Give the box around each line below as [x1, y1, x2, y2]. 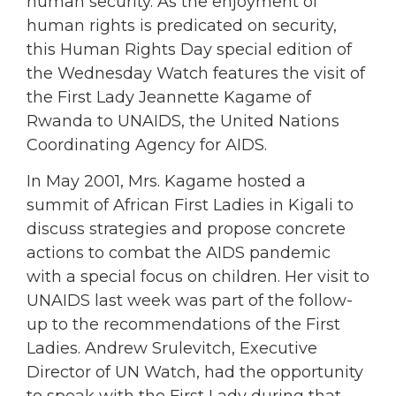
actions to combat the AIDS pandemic [27, 243, 331, 263]
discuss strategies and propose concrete [27, 219, 346, 240]
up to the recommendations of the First [27, 315, 340, 335]
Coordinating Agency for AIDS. [27, 134, 267, 155]
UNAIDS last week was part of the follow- [27, 291, 353, 311]
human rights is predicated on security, [27, 15, 337, 35]
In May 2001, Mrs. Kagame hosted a [27, 171, 306, 192]
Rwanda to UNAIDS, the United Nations [27, 110, 339, 131]
